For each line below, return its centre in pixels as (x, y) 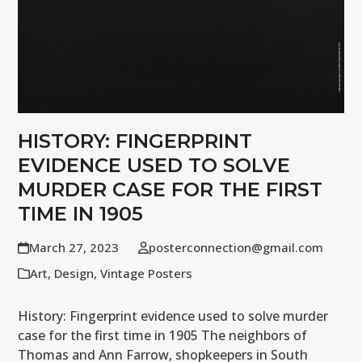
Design (74, 274)
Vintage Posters (147, 274)
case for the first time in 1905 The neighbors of (163, 336)
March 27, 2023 (74, 248)
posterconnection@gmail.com (236, 248)
